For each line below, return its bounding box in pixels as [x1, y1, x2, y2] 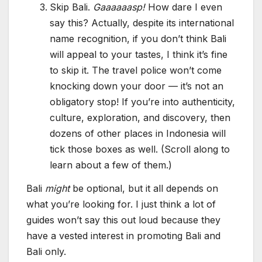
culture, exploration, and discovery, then [50, 112, 230, 124]
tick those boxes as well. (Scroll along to [50, 143, 230, 156]
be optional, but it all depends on [73, 182, 218, 195]
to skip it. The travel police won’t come [50, 64, 222, 77]
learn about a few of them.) [50, 159, 175, 171]
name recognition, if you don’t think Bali [50, 33, 226, 45]
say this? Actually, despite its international [50, 17, 234, 29]
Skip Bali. [50, 1, 93, 13]
